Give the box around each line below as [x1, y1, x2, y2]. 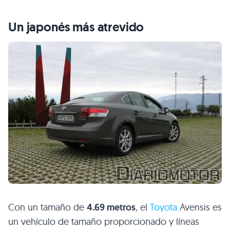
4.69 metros [87, 201, 136, 214]
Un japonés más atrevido [8, 19, 144, 35]
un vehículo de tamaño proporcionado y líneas [8, 216, 199, 228]
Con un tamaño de [8, 201, 87, 214]
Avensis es [177, 201, 222, 214]
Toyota [150, 201, 177, 214]
